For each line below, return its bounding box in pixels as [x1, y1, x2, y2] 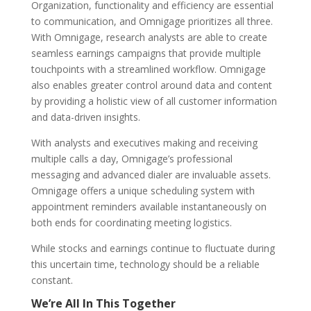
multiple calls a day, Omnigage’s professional [31, 152, 233, 166]
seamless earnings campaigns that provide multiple [31, 47, 261, 60]
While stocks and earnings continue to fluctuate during [31, 242, 275, 255]
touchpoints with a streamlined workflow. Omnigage [31, 62, 266, 76]
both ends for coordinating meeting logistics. [31, 216, 232, 230]
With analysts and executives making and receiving [31, 136, 258, 150]
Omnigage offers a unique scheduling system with [31, 184, 255, 198]
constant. [31, 274, 76, 287]
